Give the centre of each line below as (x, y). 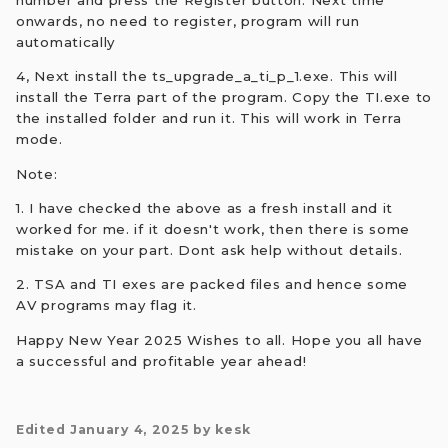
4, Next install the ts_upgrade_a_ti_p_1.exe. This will (207, 76)
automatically (66, 42)
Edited (43, 430)
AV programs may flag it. (106, 305)
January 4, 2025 (129, 430)
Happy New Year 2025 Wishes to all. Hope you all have (219, 339)
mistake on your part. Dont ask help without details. (209, 250)
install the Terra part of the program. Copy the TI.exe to (224, 97)
